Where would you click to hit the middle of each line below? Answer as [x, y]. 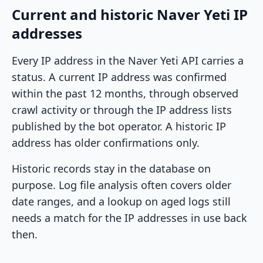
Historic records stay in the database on [111, 169]
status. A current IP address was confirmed [119, 77]
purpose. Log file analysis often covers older [122, 185]
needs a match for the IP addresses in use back [129, 218]
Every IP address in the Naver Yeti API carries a [128, 61]
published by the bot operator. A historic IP [119, 127]
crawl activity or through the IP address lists [122, 110]
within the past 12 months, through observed [125, 94]
